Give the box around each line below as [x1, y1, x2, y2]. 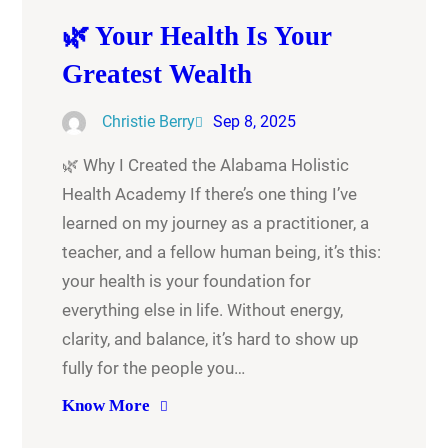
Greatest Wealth [62, 59, 253, 90]
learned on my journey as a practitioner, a [62, 213, 370, 234]
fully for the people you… [62, 358, 246, 379]
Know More [62, 396, 151, 416]
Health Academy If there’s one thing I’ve [62, 184, 358, 205]
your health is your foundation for [62, 271, 312, 292]
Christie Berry [102, 112, 196, 132]
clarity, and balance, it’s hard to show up [62, 329, 360, 350]
